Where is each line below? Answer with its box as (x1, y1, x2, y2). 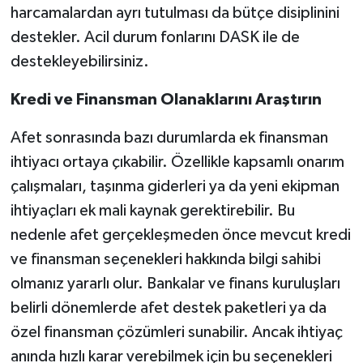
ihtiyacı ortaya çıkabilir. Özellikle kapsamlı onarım (10, 153, 344, 170)
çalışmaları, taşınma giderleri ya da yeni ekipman (10, 177, 340, 194)
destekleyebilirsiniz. (10, 53, 149, 70)
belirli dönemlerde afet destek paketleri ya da (10, 299, 327, 316)
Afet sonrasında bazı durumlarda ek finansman (10, 129, 328, 146)
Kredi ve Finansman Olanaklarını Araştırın (10, 91, 322, 108)
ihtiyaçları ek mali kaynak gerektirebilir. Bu (10, 202, 295, 219)
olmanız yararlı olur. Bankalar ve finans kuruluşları (10, 275, 340, 292)
